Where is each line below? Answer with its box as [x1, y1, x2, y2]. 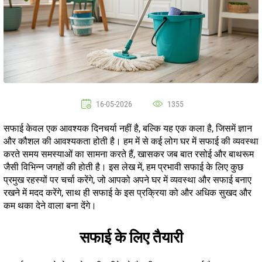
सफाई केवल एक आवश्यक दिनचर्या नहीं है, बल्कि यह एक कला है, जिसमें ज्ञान [4, 122, 252, 134]
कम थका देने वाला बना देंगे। [4, 199, 96, 211]
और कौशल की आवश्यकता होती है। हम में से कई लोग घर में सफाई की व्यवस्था [4, 135, 258, 147]
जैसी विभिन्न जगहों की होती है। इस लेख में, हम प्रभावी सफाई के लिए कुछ [4, 161, 243, 173]
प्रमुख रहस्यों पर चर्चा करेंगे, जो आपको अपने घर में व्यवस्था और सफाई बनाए [4, 174, 251, 185]
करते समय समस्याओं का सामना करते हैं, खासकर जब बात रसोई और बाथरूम [4, 148, 254, 160]
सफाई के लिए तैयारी [79, 228, 183, 246]
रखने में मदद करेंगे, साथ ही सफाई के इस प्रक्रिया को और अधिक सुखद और [4, 187, 251, 198]
